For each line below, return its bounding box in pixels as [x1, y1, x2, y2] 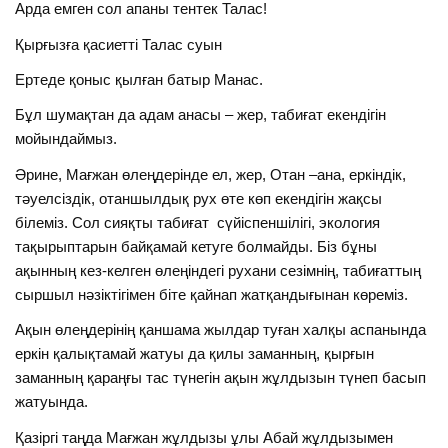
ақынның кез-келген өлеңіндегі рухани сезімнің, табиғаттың [15, 261, 426, 279]
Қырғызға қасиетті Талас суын [15, 35, 223, 53]
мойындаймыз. [15, 130, 118, 148]
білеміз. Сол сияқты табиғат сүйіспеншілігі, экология [15, 213, 381, 231]
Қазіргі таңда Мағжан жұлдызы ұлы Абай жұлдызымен [15, 428, 394, 446]
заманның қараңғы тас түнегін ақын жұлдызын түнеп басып [15, 369, 427, 387]
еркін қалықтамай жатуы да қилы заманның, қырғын [15, 345, 375, 363]
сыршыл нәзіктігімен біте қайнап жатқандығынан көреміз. [15, 285, 409, 303]
